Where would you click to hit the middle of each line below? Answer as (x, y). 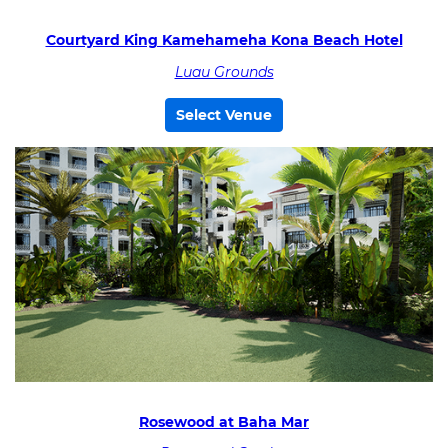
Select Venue (224, 114)
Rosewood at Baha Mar (224, 421)
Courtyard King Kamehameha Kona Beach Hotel (224, 40)
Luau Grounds (224, 71)
